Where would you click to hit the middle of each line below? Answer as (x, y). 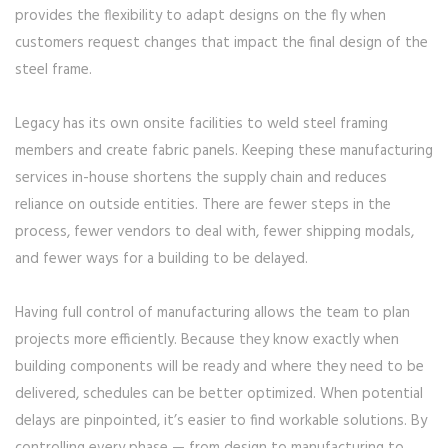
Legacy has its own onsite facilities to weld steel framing (201, 124)
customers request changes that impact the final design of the (221, 43)
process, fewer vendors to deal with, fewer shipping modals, (214, 232)
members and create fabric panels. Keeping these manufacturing (224, 151)
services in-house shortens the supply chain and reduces (201, 178)
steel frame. (53, 70)
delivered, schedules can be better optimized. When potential (219, 394)
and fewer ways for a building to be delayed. (161, 259)
